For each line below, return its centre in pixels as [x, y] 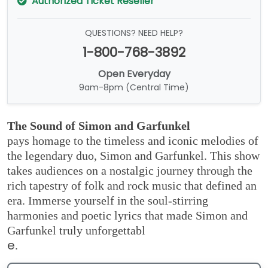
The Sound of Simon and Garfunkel [99, 126]
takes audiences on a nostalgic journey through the [130, 171]
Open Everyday [134, 74]
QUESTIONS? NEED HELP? [134, 33]
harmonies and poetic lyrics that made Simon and [127, 216]
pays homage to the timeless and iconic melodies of [133, 141]
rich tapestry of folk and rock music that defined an [132, 186]
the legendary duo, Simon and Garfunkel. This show [133, 156]
